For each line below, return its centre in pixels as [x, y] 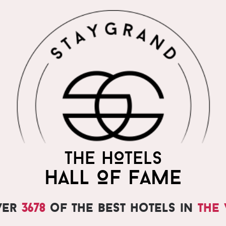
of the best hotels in [121, 208]
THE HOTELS [113, 158]
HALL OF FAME [113, 177]
